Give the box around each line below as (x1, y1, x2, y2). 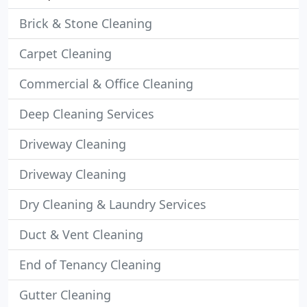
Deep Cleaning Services (19, 106, 154, 122)
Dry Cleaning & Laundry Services (19, 196, 206, 212)
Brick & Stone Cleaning (19, 15, 152, 32)
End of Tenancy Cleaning (19, 256, 161, 273)
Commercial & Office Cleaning (19, 75, 193, 92)
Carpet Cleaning (19, 45, 112, 62)
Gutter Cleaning (19, 286, 111, 303)
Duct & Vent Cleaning (19, 226, 143, 243)
